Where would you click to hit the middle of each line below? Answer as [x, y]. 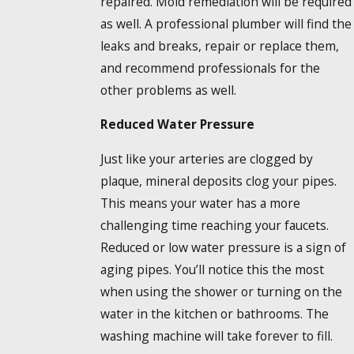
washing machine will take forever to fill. [216, 335]
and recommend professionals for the [210, 68]
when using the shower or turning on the [221, 291]
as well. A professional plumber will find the [226, 23]
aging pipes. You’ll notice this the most [212, 269]
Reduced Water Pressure [177, 124]
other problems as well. [168, 90]
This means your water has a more [200, 203]
